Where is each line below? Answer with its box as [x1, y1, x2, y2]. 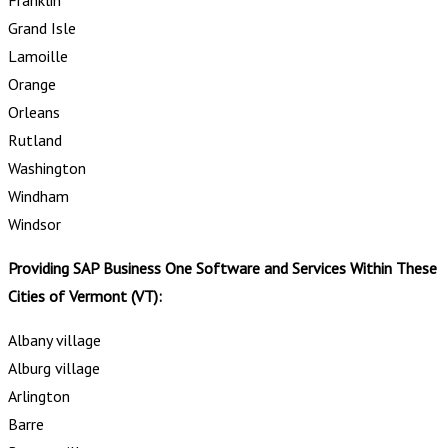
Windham [8, 185, 69, 206]
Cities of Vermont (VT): [8, 285, 162, 306]
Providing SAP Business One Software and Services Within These [8, 257, 437, 278]
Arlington [8, 385, 70, 406]
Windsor [8, 213, 61, 234]
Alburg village [8, 357, 100, 378]
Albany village [8, 329, 101, 350]
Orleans [8, 101, 60, 122]
